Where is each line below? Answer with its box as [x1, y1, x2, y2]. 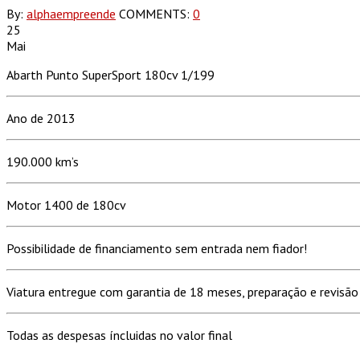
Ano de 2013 [6, 109, 76, 126]
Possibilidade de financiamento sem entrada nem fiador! [6, 239, 307, 256]
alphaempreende [27, 5, 116, 22]
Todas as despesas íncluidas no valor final [6, 326, 232, 343]
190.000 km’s [6, 153, 79, 170]
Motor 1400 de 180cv [6, 196, 126, 213]
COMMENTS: [119, 5, 193, 22]
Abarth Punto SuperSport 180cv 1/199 [6, 66, 215, 83]
